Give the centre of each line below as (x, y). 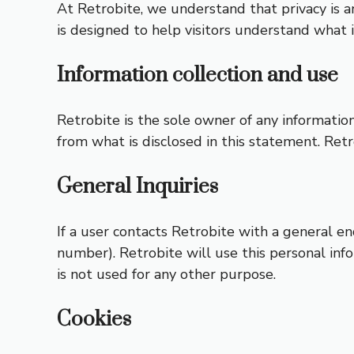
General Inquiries (137, 187)
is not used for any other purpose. (166, 274)
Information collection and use (198, 75)
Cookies (94, 320)
